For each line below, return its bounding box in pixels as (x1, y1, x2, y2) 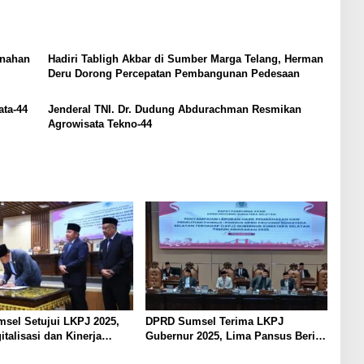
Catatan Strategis (145, 344, 231, 357)
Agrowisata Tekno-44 (47, 118, 152, 131)
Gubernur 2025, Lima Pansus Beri (145, 329, 315, 342)
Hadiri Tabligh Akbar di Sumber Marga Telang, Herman (47, 53, 323, 66)
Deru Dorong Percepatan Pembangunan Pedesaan (47, 67, 300, 80)
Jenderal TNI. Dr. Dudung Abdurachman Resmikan (47, 103, 301, 116)
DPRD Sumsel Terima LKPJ (145, 314, 284, 327)
